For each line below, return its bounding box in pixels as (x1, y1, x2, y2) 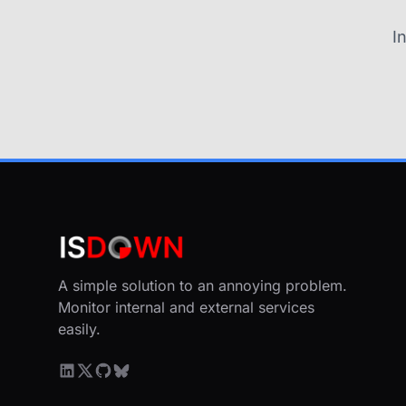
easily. (58, 320, 101, 338)
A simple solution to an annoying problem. (58, 276, 347, 295)
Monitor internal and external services (58, 298, 314, 316)
